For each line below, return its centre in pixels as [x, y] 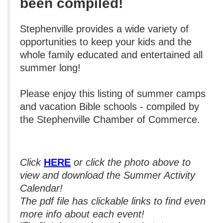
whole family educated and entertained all [111, 55]
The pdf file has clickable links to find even [113, 201]
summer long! [50, 67]
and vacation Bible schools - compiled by [110, 106]
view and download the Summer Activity [108, 175]
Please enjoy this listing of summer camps [113, 93]
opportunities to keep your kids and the [106, 42]
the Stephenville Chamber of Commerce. [111, 119]
